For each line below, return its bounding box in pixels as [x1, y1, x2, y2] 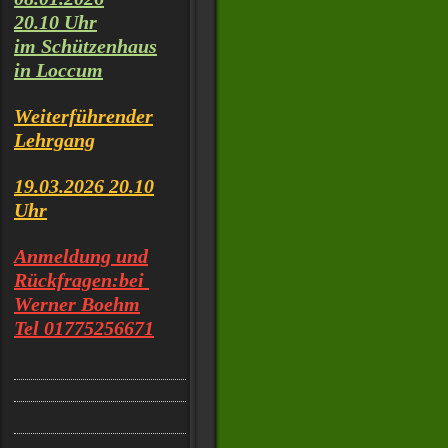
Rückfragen [14, 269, 112, 291]
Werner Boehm [14, 293, 140, 315]
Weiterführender [14, 105, 153, 127]
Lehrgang [14, 129, 95, 151]
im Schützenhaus [14, 35, 157, 57]
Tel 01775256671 [14, 317, 154, 339]
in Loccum [14, 59, 103, 81]
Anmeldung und [14, 245, 148, 267]
